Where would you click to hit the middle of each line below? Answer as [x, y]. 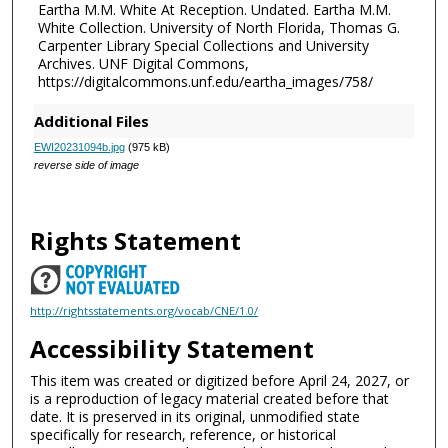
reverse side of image [86, 165]
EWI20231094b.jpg [79, 147]
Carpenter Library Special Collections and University [203, 46]
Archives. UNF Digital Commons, [143, 64]
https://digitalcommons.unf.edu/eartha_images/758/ [205, 82]
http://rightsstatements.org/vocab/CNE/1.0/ [144, 311]
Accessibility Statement [172, 349]
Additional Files [91, 121]
